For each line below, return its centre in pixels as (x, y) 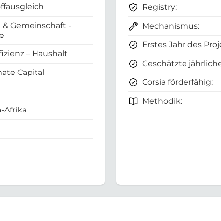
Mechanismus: (171, 26)
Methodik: (162, 101)
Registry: (159, 7)
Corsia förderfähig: (177, 82)
